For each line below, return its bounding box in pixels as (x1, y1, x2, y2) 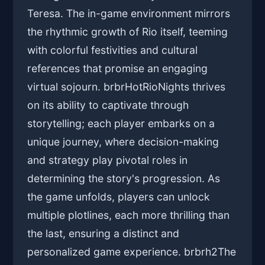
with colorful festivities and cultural (27, 44, 198, 57)
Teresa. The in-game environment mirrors (27, 7, 231, 20)
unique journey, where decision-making (27, 135, 219, 148)
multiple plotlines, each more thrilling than (27, 209, 230, 222)
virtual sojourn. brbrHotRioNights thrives (27, 80, 226, 93)
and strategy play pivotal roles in (27, 154, 188, 167)
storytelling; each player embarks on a (27, 117, 215, 130)
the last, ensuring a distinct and (27, 227, 180, 240)
